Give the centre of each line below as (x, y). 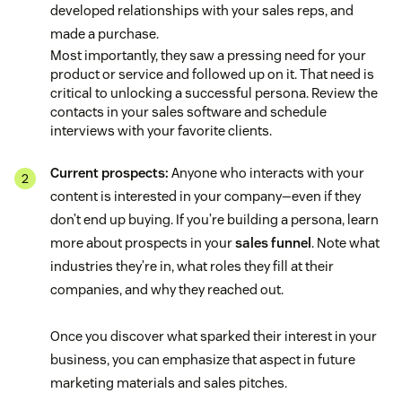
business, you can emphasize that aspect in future (203, 360)
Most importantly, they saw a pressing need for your (208, 56)
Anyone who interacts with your (267, 173)
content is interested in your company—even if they (205, 197)
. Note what (345, 243)
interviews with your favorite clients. (161, 131)
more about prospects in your (143, 243)
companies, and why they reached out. (167, 290)
